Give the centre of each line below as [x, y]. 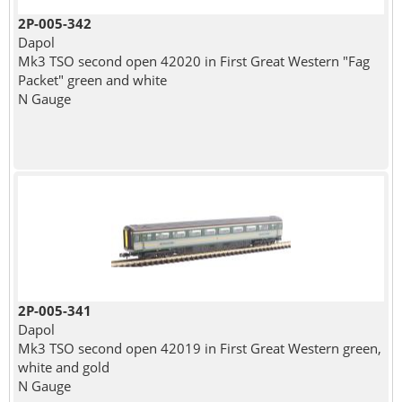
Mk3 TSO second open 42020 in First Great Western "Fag [193, 61]
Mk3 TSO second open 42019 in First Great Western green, [199, 348]
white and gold [63, 367]
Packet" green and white [92, 79]
